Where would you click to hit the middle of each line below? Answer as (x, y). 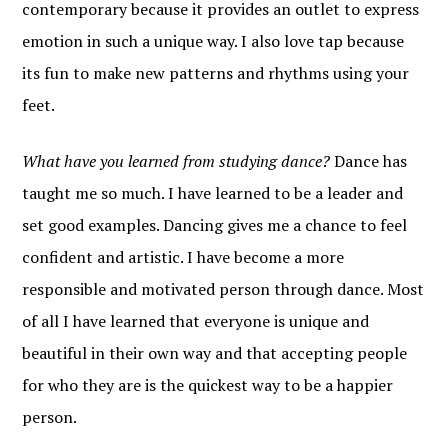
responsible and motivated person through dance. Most (223, 289)
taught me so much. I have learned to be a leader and (213, 193)
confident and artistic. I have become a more (183, 257)
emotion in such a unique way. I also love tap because (213, 41)
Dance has (369, 161)
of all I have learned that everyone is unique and (196, 321)
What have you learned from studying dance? (176, 161)
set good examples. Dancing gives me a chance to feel (215, 225)
